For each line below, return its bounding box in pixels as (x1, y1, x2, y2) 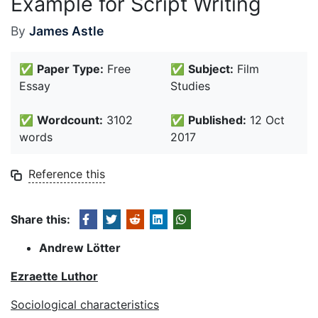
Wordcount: (37, 113, 103, 127)
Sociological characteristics (11, 297, 159, 312)
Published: (188, 113, 246, 127)
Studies (170, 79, 210, 93)
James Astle (29, 23, 104, 38)
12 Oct (246, 113, 285, 127)
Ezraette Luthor (11, 269, 98, 283)
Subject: (188, 62, 234, 76)
